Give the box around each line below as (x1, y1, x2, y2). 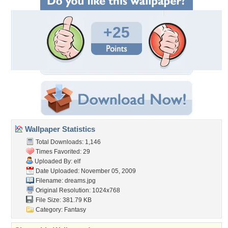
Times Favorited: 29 (34, 148, 90, 155)
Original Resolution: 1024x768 (34, 187, 120, 194)
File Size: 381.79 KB (34, 196, 92, 204)
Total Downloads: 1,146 (34, 138, 101, 146)
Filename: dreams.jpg (34, 177, 96, 184)
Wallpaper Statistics (23, 125, 95, 133)
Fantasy (64, 206, 86, 213)
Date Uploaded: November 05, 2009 (34, 167, 136, 175)
